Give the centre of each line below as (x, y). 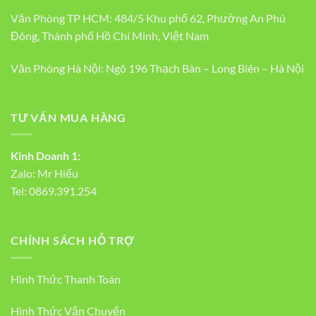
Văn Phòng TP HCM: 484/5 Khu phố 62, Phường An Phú (148, 18)
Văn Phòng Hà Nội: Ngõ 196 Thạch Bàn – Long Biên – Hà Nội (157, 68)
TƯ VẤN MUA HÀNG (68, 117)
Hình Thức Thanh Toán (66, 279)
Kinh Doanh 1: (45, 156)
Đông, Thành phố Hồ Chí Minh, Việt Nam (110, 36)
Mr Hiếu (58, 174)
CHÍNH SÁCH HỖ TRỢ (73, 241)
